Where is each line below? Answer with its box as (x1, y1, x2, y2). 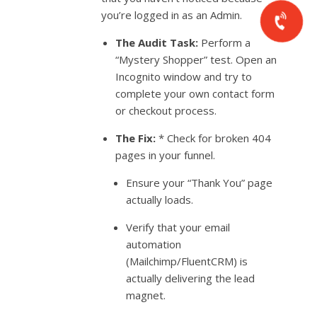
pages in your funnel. (115, 147, 216, 162)
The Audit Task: (115, 35, 199, 50)
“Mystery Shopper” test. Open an (115, 52, 277, 67)
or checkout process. (115, 103, 217, 117)
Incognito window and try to (115, 69, 253, 83)
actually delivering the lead (126, 270, 255, 285)
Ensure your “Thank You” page (126, 175, 273, 190)
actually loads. (126, 192, 194, 207)
